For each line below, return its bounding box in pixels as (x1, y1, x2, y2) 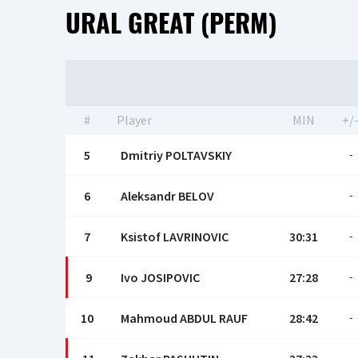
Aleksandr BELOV (121, 188, 214, 204)
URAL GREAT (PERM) (66, 3, 277, 41)
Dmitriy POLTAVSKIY (121, 147, 232, 163)
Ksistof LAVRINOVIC (121, 229, 229, 245)
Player (117, 112, 152, 128)
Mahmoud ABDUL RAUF (121, 310, 248, 326)
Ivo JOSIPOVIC (121, 269, 200, 285)
